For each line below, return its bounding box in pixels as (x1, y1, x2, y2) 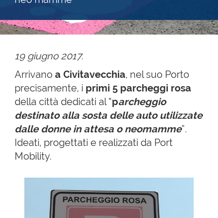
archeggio (118, 96, 166, 108)
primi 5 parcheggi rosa (86, 82, 191, 94)
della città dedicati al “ (15, 96, 112, 108)
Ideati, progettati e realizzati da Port (15, 137, 173, 148)
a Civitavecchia (55, 69, 126, 80)
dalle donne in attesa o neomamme (15, 123, 182, 135)
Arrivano (15, 69, 55, 80)
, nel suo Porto (126, 69, 189, 80)
